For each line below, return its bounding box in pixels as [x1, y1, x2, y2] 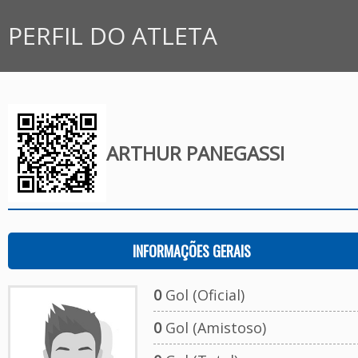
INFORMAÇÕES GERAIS [132, 241, 251, 261]
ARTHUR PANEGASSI [105, 140, 284, 166]
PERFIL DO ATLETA [8, 19, 217, 52]
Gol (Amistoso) [161, 318, 266, 337]
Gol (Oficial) [161, 285, 245, 304]
